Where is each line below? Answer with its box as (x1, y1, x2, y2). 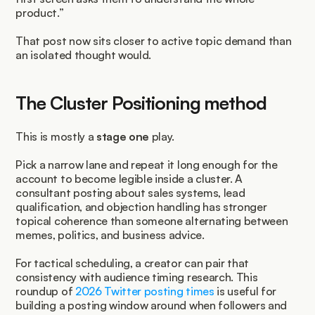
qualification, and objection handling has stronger (15, 200, 267, 214)
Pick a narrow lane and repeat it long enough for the (15, 157, 278, 172)
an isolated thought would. (15, 48, 152, 63)
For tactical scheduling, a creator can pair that (15, 256, 250, 271)
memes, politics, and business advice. (15, 228, 205, 243)
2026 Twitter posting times (75, 284, 214, 299)
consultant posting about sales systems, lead (15, 186, 245, 200)
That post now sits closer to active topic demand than (15, 34, 292, 49)
